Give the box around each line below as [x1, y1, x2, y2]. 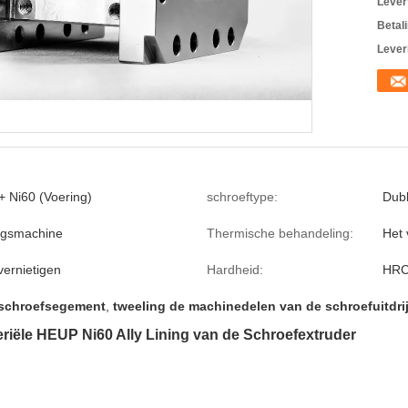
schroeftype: [207, 189, 278, 204]
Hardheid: [207, 262, 263, 277]
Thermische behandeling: [207, 226, 353, 240]
